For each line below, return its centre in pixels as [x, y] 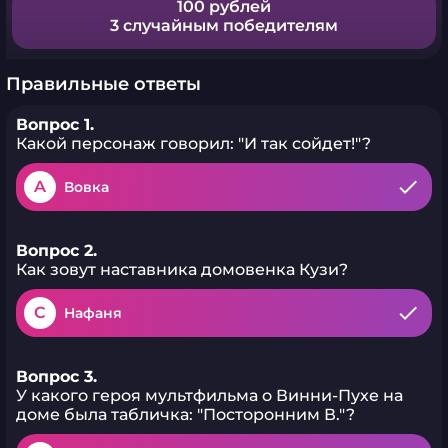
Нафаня [93, 313]
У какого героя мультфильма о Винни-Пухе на [209, 395]
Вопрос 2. [56, 250]
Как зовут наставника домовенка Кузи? [182, 269]
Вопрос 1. [55, 124]
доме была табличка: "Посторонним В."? [185, 414]
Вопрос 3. [56, 376]
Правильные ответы [103, 84]
